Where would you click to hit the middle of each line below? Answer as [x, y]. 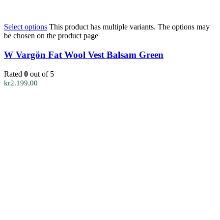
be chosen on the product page [51, 36]
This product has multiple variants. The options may [129, 27]
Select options [26, 27]
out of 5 [41, 74]
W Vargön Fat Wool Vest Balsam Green [84, 55]
